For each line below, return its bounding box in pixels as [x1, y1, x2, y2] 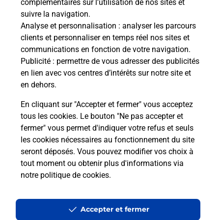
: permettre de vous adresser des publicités [51, 56, 199, 66]
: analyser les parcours [116, 21, 196, 30]
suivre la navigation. [21, 9, 90, 19]
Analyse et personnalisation [21, 21, 116, 30]
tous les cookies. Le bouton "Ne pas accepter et [21, 111, 183, 121]
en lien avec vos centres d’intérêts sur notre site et [21, 68, 191, 78]
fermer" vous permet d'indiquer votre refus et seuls [21, 123, 193, 133]
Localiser [8, 130, 36, 138]
